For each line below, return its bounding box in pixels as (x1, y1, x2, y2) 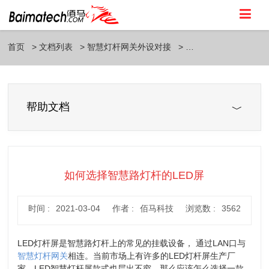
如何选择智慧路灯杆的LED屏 (64, 169, 205, 181)
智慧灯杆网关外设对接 (87, 42, 172, 52)
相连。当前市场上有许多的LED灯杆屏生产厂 (68, 251, 236, 261)
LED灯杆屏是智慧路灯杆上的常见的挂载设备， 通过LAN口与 (17, 238, 246, 248)
